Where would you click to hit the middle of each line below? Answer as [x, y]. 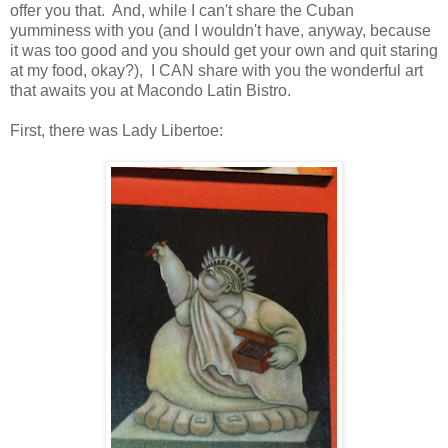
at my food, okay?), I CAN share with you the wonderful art [216, 70]
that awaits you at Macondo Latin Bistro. [150, 90]
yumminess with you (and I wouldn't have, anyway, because [220, 30]
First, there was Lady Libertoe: [116, 130]
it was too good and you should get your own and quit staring [224, 50]
